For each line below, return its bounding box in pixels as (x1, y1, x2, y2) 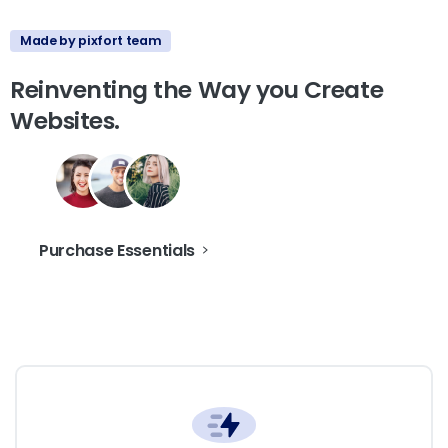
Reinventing (10, 72, 148, 106)
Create (303, 72, 384, 106)
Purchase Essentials (39, 238, 195, 262)
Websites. (10, 103, 120, 137)
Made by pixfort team (20, 31, 162, 49)
